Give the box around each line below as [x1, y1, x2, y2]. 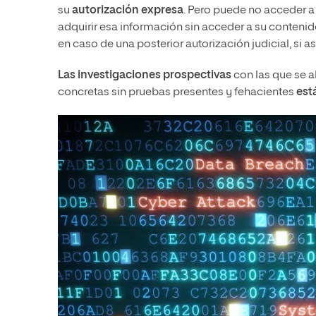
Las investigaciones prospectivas [58, 70, 231, 82]
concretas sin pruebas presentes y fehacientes [58, 87, 296, 99]
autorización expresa [72, 5, 183, 17]
